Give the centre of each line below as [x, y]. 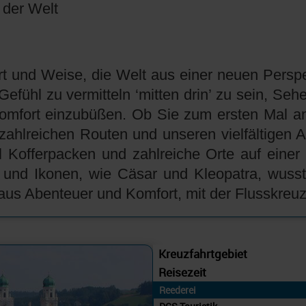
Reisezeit [182, 273]
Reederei [178, 290]
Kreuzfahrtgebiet [203, 254]
